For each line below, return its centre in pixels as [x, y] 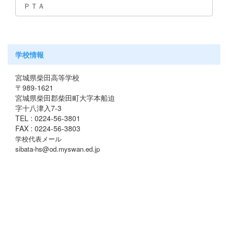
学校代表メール [38, 139]
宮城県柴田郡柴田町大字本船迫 [65, 98]
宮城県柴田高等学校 [47, 78]
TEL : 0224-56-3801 [48, 118]
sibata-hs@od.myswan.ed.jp [59, 149]
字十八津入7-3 [38, 108]
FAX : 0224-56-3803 [48, 129]
